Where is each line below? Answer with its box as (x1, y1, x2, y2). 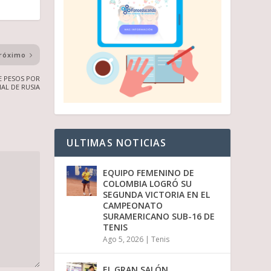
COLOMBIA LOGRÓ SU (103, 178, 192, 190)
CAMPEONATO (103, 200, 163, 212)
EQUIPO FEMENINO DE (103, 167, 195, 179)
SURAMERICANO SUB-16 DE (103, 211, 215, 223)
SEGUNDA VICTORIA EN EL (103, 189, 211, 201)
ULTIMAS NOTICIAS (67, 136, 167, 150)
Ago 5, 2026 (103, 234, 144, 245)
